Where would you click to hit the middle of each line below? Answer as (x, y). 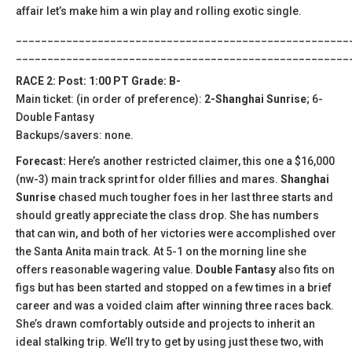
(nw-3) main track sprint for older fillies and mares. (148, 179)
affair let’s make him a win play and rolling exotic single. (159, 11)
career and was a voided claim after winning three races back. (175, 305)
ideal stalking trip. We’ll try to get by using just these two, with (170, 341)
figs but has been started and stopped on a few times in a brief (174, 287)
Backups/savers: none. (75, 135)
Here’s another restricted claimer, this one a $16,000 (202, 161)
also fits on (305, 269)
